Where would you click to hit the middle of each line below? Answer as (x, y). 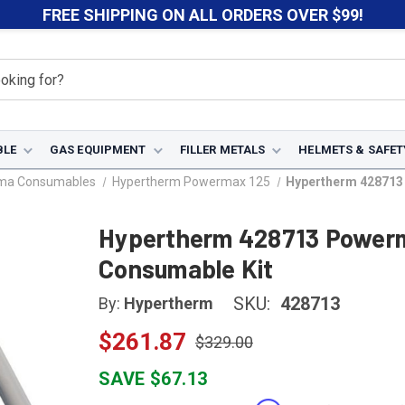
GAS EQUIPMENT (98, 150)
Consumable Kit (186, 268)
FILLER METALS (222, 150)
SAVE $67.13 (153, 379)
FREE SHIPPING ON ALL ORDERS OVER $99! (202, 14)
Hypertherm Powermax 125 (191, 182)
